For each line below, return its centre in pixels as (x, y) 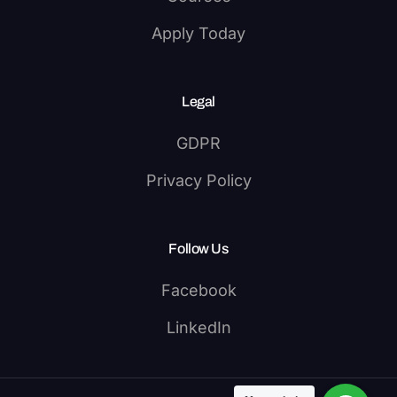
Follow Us (198, 249)
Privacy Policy (198, 180)
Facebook (198, 290)
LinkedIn (198, 327)
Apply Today (198, 33)
